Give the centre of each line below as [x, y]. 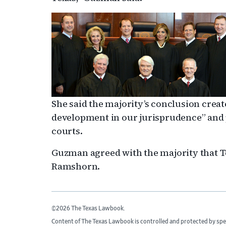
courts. [67, 131]
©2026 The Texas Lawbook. [88, 208]
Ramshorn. [76, 166]
